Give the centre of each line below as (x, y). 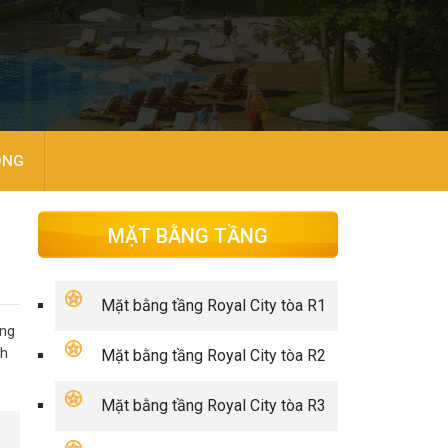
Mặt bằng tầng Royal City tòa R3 (213, 405)
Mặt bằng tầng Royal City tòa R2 (213, 355)
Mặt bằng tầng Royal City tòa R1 (213, 305)
